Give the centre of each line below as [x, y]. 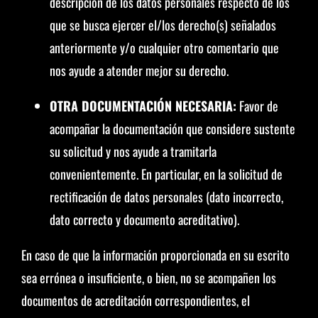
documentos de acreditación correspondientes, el [135, 300]
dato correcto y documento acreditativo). [144, 219]
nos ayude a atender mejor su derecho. [139, 70]
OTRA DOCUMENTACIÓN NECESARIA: [143, 106]
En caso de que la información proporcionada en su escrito [155, 255]
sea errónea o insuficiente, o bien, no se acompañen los [148, 278]
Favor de [257, 106]
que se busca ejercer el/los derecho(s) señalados [163, 25]
